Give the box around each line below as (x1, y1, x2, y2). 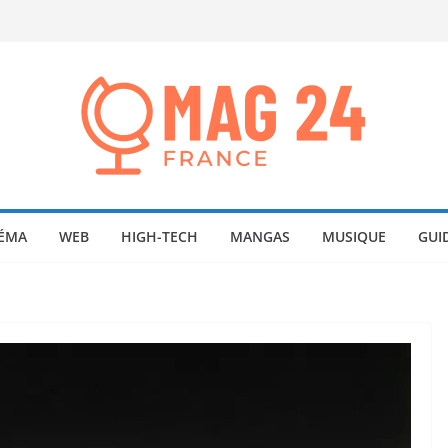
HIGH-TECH (120, 227, 198, 246)
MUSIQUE (321, 227, 386, 246)
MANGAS (229, 227, 290, 246)
